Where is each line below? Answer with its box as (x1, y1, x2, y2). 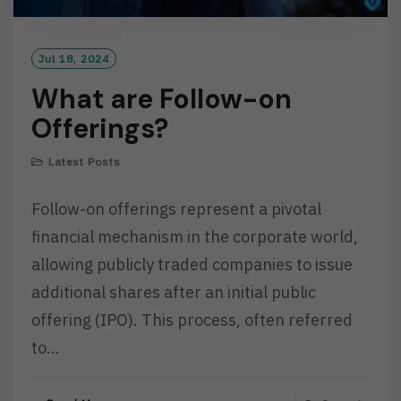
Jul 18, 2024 (38, 52, 109, 66)
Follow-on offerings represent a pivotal (31, 199, 321, 220)
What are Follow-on (31, 81, 292, 117)
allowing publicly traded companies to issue (31, 254, 353, 276)
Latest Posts (48, 155, 121, 169)
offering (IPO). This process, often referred (31, 310, 353, 331)
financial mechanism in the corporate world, (31, 226, 358, 248)
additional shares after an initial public (31, 282, 316, 303)
